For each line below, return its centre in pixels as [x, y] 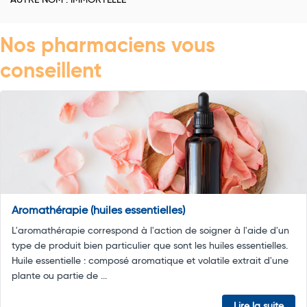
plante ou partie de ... [59, 277]
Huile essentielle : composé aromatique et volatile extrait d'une [150, 261]
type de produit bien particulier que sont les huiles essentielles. [150, 246]
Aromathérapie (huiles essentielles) [98, 211]
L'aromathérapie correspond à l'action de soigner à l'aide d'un [150, 231]
